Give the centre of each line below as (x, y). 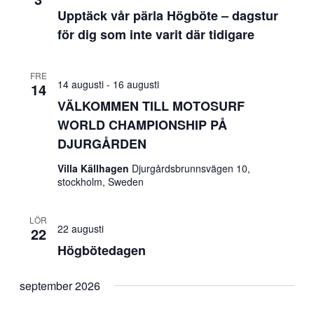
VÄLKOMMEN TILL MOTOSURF (151, 106)
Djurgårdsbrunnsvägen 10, (191, 168)
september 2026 (60, 286)
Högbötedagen (101, 250)
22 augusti (80, 228)
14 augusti (80, 84)
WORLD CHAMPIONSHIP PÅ (142, 125)
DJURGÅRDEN (102, 144)
